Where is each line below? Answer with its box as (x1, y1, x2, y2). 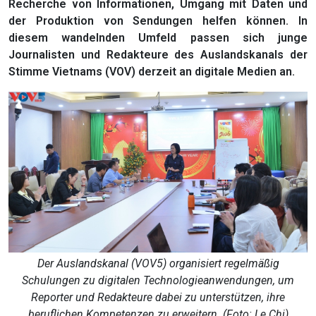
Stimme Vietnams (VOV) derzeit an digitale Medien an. (8, 64, 295, 78)
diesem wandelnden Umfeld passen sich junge (8, 30, 308, 44)
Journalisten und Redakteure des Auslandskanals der (8, 47, 308, 61)
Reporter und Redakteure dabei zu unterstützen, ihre (31, 291, 285, 305)
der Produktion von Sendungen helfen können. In (8, 13, 308, 28)
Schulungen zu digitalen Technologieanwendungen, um (22, 274, 294, 288)
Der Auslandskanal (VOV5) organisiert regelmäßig (37, 257, 279, 271)
